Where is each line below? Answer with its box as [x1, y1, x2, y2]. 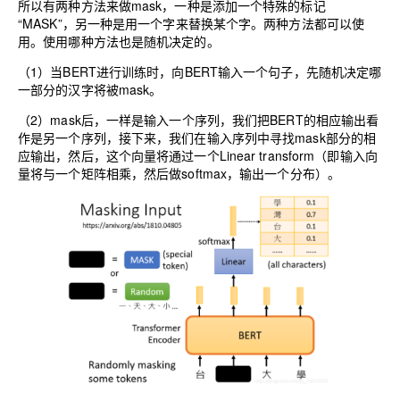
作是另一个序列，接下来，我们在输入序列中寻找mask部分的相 [18, 129, 377, 147]
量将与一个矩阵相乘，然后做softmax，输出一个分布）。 [18, 164, 341, 183]
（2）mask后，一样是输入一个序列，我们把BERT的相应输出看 [18, 111, 379, 129]
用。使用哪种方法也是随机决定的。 [18, 32, 220, 51]
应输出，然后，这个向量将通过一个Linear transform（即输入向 [18, 146, 378, 165]
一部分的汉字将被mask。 [18, 80, 162, 99]
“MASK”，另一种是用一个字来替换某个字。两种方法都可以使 [18, 14, 365, 33]
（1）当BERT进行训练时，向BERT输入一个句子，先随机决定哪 [18, 62, 382, 81]
